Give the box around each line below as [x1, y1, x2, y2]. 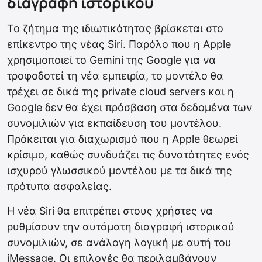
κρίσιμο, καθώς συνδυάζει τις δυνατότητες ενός [7, 149, 249, 161]
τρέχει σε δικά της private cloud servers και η [7, 85, 234, 98]
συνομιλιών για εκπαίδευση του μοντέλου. [7, 117, 222, 130]
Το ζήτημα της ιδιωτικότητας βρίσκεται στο [7, 22, 223, 35]
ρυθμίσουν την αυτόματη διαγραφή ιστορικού [7, 220, 235, 233]
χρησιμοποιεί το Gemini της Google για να [7, 54, 216, 67]
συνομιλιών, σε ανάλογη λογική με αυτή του [7, 236, 232, 249]
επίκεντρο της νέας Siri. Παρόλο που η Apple [7, 38, 231, 51]
